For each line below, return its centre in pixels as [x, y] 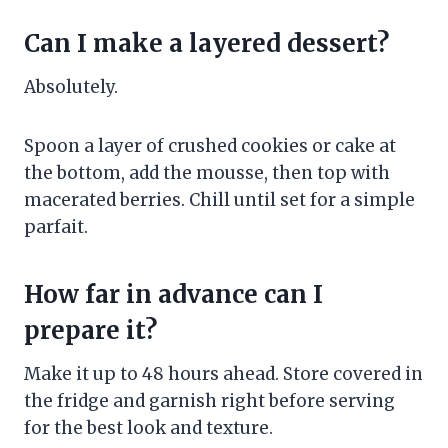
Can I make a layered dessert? [206, 44]
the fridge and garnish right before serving [209, 401]
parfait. [56, 227]
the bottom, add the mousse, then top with [207, 173]
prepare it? [90, 331]
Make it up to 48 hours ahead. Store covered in [223, 374]
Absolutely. [71, 87]
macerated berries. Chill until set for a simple [219, 200]
